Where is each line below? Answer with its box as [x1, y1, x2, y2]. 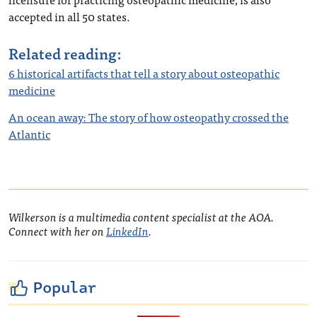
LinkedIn [106, 221, 149, 241]
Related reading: [8, 41, 122, 66]
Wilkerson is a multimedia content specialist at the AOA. [8, 207, 274, 226]
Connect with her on [8, 221, 106, 241]
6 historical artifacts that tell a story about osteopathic [8, 64, 279, 83]
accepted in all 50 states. [8, 7, 130, 26]
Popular [33, 276, 96, 301]
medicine [8, 81, 55, 100]
